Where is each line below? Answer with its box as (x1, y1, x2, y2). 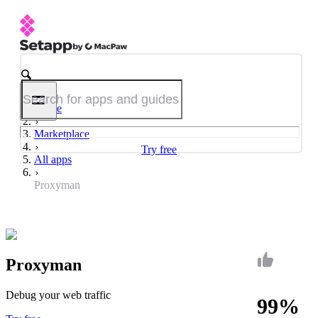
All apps (34, 153, 72, 165)
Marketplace (34, 128, 89, 140)
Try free (141, 143, 177, 155)
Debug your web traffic (6, 288, 111, 301)
